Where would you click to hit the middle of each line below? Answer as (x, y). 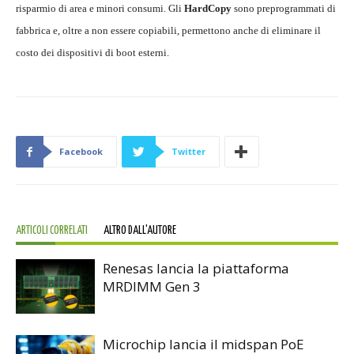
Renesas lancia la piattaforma (196, 269)
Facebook (81, 152)
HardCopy (208, 9)
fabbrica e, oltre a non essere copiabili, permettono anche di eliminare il (168, 31)
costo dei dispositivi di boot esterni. (92, 53)
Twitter (188, 152)
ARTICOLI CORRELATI (52, 231)
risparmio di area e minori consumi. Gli (100, 9)
